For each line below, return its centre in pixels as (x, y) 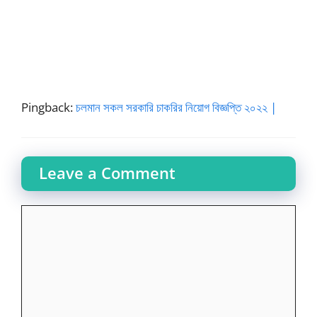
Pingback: (48, 108)
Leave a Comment (107, 172)
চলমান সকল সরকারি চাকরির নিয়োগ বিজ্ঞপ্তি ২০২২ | (176, 108)
